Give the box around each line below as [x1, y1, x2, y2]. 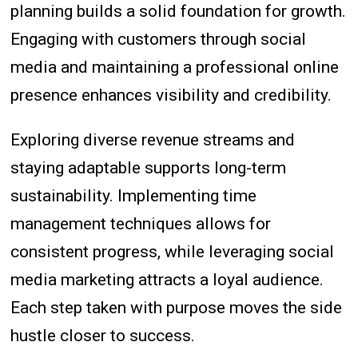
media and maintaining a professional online [10, 58, 340, 78]
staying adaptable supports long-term [10, 158, 287, 178]
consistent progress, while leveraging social [10, 242, 335, 262]
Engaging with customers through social [10, 30, 307, 50]
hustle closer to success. [10, 326, 196, 346]
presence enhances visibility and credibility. [10, 86, 332, 105]
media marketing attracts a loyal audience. [10, 270, 324, 290]
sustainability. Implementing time [10, 186, 257, 206]
